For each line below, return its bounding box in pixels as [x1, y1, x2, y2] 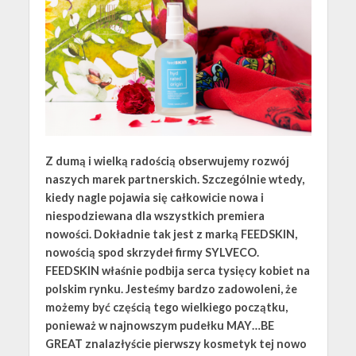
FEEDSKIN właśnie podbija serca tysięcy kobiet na [44, 263, 310, 277]
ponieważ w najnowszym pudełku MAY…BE [44, 318, 274, 332]
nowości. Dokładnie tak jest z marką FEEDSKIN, [44, 226, 297, 241]
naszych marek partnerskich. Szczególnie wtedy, [44, 172, 304, 186]
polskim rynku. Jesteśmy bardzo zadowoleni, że [44, 281, 297, 296]
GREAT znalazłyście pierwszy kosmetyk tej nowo [44, 336, 307, 350]
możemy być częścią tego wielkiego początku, [44, 300, 288, 314]
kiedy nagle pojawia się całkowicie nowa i [44, 190, 264, 204]
